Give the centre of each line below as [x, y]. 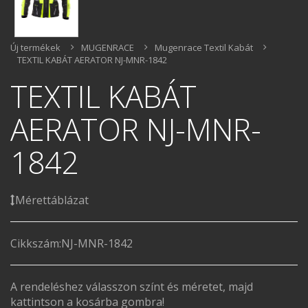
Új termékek [35, 47]
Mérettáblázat [52, 200]
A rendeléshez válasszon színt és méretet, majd [132, 286]
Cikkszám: [36, 243]
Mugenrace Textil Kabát [204, 47]
